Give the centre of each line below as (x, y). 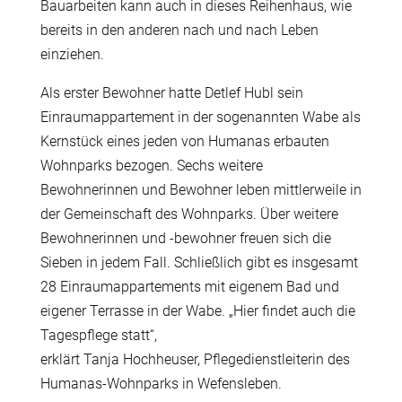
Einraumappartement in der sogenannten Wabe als (200, 118)
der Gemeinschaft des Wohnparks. (150, 214)
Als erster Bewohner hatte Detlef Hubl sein (171, 93)
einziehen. (72, 55)
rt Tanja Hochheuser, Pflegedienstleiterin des (212, 360)
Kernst (60, 142)
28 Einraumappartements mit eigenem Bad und (189, 287)
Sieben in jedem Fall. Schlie (126, 263)
